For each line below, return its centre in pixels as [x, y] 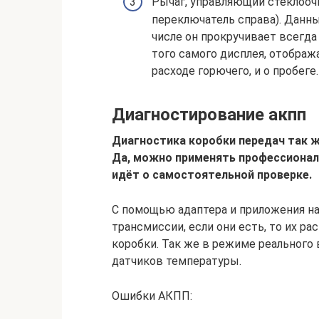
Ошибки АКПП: [152, 296]
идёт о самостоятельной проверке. [212, 174]
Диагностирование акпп [209, 114]
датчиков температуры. [177, 261]
